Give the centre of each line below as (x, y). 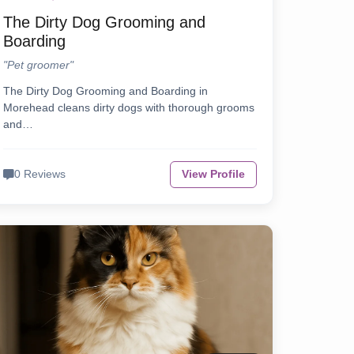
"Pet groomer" (38, 65)
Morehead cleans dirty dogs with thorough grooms (128, 108)
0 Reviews (40, 175)
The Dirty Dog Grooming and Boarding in (105, 91)
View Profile (213, 175)
